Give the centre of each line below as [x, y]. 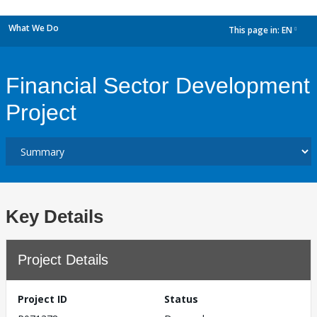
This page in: [255, 30]
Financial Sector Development [158, 86]
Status [181, 299]
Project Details [63, 260]
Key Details [54, 217]
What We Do [34, 28]
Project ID [42, 299]
